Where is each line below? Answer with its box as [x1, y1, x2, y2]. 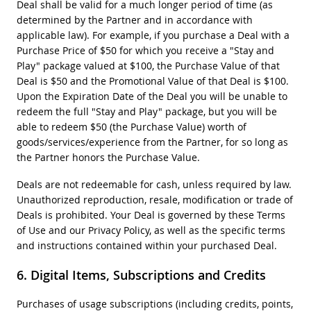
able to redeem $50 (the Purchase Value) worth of [16, 119, 246, 133]
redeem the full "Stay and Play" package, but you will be [16, 104, 277, 118]
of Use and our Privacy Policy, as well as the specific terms [16, 223, 285, 237]
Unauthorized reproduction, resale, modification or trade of [16, 192, 293, 206]
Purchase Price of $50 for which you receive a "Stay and [16, 43, 274, 57]
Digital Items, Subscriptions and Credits [30, 266, 266, 283]
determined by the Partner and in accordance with [16, 12, 253, 26]
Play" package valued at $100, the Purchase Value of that [16, 58, 280, 72]
